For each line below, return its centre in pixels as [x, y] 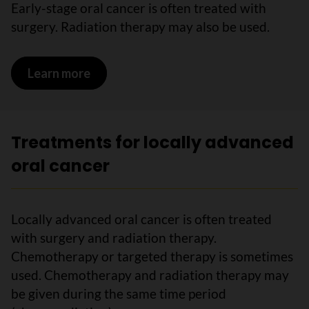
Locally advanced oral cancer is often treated [141, 219]
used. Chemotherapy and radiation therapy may [150, 275]
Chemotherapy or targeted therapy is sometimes [152, 256]
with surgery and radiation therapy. [114, 238]
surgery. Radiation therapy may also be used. [140, 27]
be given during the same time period [119, 293]
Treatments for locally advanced [152, 142]
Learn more [59, 73]
